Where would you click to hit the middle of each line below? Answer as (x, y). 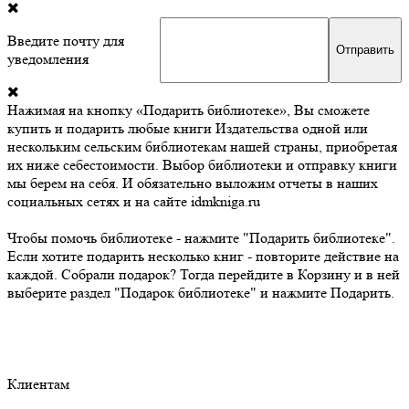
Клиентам (38, 383)
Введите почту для (66, 40)
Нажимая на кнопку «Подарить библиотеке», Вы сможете (189, 110)
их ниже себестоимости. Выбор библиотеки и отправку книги (202, 164)
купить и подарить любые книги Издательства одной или (188, 128)
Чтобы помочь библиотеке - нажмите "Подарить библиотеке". (201, 237)
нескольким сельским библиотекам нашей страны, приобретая (202, 146)
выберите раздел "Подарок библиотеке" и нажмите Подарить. (201, 292)
